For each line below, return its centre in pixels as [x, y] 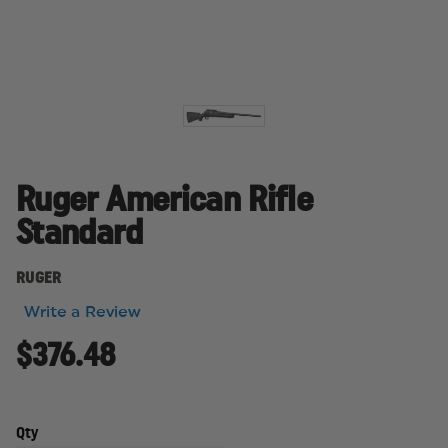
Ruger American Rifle [165, 200]
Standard [79, 233]
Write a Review [83, 312]
